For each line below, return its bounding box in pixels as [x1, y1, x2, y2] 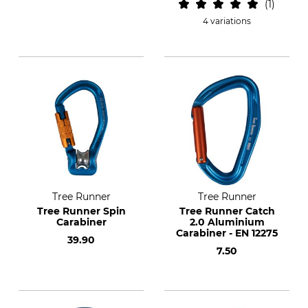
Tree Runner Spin [36, 205, 126, 217]
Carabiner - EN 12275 [176, 227, 278, 239]
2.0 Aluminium [189, 216, 265, 228]
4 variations [203, 16, 251, 26]
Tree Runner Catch [179, 205, 275, 217]
